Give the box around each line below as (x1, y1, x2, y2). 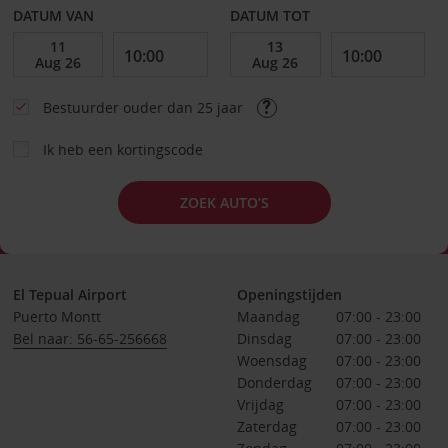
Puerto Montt (12, 307, 101, 326)
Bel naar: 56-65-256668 (12, 329, 167, 348)
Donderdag (236, 373, 312, 392)
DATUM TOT (230, 6, 311, 25)
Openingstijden (236, 285, 342, 304)
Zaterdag (236, 417, 297, 436)
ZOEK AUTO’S (179, 192, 269, 212)
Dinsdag (236, 329, 292, 348)
